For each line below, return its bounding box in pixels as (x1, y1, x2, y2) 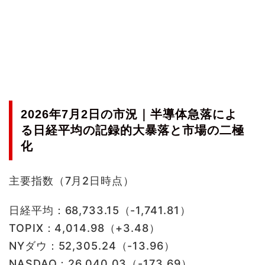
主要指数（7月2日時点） (9, 174, 134, 188)
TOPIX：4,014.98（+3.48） (9, 222, 160, 235)
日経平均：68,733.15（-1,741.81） (9, 204, 191, 217)
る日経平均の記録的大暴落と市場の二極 (21, 124, 244, 137)
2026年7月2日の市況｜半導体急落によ (21, 108, 237, 121)
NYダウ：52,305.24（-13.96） (9, 240, 175, 253)
